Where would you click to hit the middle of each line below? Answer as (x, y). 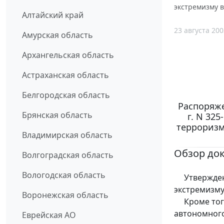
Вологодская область (64, 175)
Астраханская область (65, 75)
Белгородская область (66, 95)
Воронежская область (65, 195)
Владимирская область (67, 135)
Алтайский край (53, 15)
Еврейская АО (49, 215)
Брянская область (57, 115)
